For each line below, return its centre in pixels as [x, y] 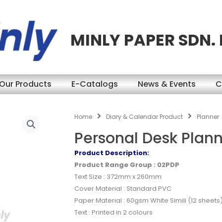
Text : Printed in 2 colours [113, 212]
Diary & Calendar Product [144, 117]
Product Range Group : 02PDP [127, 165]
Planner [208, 117]
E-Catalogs [95, 84]
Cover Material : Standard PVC [123, 188]
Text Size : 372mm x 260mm [118, 176]
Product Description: [112, 153]
